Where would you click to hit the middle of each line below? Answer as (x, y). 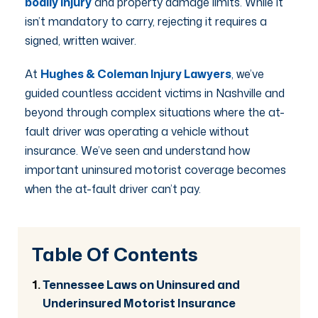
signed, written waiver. (82, 40)
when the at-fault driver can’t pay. (113, 188)
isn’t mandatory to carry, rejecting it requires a (146, 21)
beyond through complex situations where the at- (155, 112)
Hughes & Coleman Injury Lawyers (136, 73)
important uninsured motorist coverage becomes (155, 169)
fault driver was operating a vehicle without (137, 131)
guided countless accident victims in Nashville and (155, 93)
